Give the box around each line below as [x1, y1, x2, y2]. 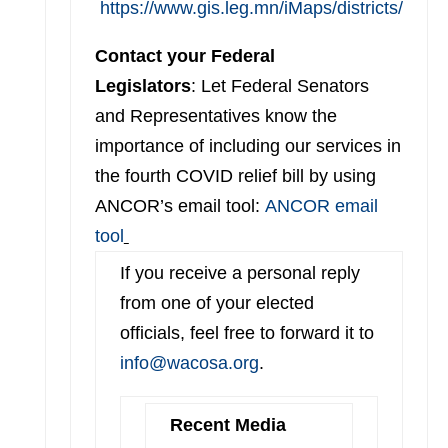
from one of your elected [119, 293, 314, 313]
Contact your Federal [94, 46, 275, 66]
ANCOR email [264, 196, 378, 216]
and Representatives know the [94, 106, 337, 126]
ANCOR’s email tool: [94, 196, 265, 216]
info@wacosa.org [119, 353, 259, 373]
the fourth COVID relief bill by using [94, 166, 376, 186]
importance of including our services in [94, 136, 401, 156]
